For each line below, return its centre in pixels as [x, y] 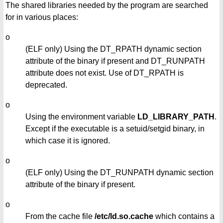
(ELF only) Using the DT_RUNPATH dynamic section [119, 172]
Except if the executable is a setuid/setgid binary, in [115, 128]
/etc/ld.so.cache [124, 216]
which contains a [184, 216]
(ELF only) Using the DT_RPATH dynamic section [113, 49]
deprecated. [46, 85]
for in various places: [42, 17]
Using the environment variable [81, 116]
